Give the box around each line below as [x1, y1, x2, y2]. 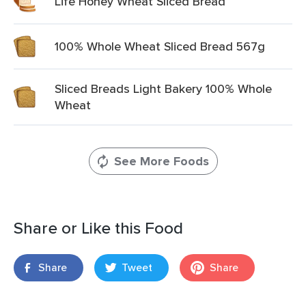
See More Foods [113, 152, 209, 170]
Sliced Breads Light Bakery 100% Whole [55, 80, 272, 97]
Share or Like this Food [14, 216, 183, 240]
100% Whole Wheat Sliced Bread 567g [55, 38, 265, 55]
